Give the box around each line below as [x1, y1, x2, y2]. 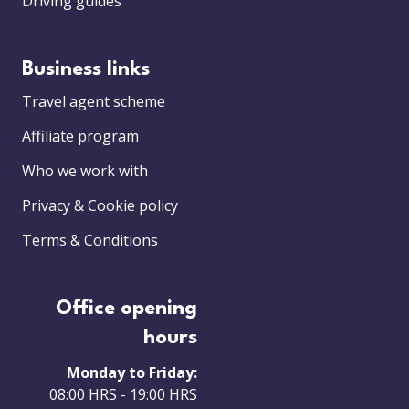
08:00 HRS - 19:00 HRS [49, 384, 197, 405]
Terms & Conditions [22, 230, 158, 251]
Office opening [56, 299, 197, 320]
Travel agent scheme [22, 91, 165, 112]
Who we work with [22, 161, 148, 182]
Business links [22, 59, 150, 80]
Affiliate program [22, 126, 139, 147]
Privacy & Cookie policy [22, 195, 178, 216]
